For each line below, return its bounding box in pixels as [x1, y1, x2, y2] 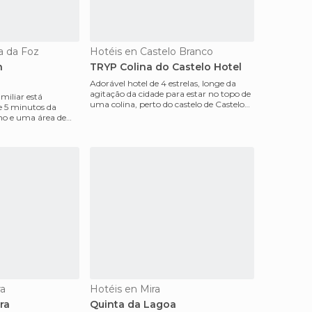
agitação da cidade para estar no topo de [90, 88, 251, 99]
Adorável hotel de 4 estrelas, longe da [90, 78, 236, 88]
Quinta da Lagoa [90, 298, 176, 311]
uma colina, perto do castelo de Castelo [90, 99, 244, 109]
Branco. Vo [90, 109, 133, 120]
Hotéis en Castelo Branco [90, 45, 213, 58]
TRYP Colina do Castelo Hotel [90, 61, 242, 73]
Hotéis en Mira [90, 283, 160, 295]
